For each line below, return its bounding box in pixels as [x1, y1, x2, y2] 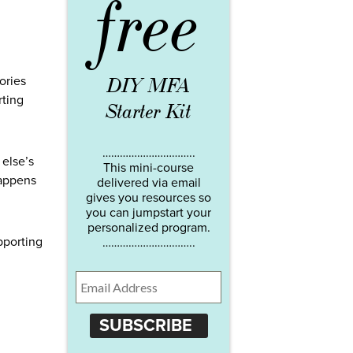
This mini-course [103, 159, 194, 176]
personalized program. [87, 219, 210, 236]
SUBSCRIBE [98, 315, 192, 336]
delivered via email [96, 174, 201, 191]
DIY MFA [106, 72, 191, 98]
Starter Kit [106, 98, 191, 124]
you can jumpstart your [86, 204, 211, 221]
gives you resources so [86, 189, 211, 206]
